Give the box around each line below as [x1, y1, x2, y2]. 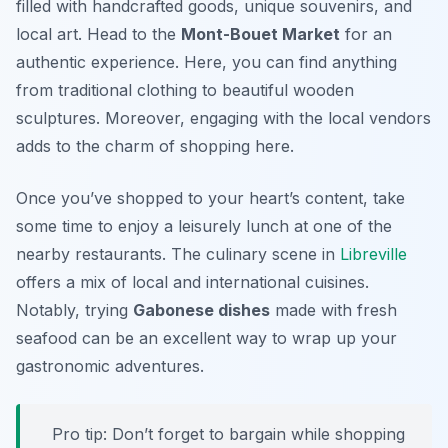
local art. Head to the [16, 23, 181, 44]
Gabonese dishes [133, 299, 270, 320]
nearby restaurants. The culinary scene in [16, 243, 340, 264]
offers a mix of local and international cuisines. [16, 271, 369, 292]
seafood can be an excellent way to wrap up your [16, 327, 397, 348]
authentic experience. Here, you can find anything [16, 51, 397, 72]
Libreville [340, 243, 407, 264]
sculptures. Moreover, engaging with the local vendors [16, 107, 431, 128]
